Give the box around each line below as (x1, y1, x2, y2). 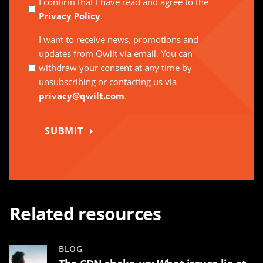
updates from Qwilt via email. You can (39, 48, 193, 60)
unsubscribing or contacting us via (39, 76, 177, 88)
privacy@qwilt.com (39, 90, 124, 102)
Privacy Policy (39, 10, 100, 22)
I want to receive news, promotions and (39, 33, 198, 46)
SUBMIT (45, 124, 83, 138)
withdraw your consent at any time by (39, 62, 192, 74)
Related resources (9, 201, 161, 226)
